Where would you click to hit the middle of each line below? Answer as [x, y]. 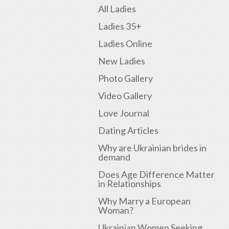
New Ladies [122, 61]
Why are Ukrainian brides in [152, 148]
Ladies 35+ [120, 26]
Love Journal [124, 113]
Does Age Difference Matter [156, 175]
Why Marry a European [144, 201]
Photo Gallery [125, 78]
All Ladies [117, 9]
